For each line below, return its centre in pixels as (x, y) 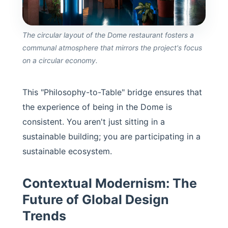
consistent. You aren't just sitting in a (94, 121)
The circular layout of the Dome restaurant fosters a (108, 35)
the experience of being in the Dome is (97, 107)
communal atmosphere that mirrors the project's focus (112, 47)
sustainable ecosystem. (67, 151)
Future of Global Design (96, 199)
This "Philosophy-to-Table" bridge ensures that (112, 92)
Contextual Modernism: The (110, 183)
